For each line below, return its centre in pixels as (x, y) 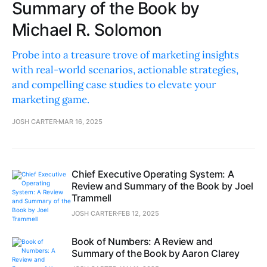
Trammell (92, 198)
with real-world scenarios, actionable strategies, (125, 70)
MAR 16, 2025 (80, 122)
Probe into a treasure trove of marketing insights (125, 55)
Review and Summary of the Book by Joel (162, 186)
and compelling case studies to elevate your (114, 85)
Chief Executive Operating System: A (153, 174)
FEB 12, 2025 (139, 214)
